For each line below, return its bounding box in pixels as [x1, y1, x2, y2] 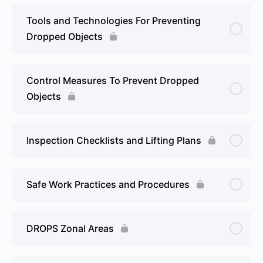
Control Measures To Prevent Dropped [26, 74, 199, 86]
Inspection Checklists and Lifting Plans [26, 134, 201, 146]
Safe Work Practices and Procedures [26, 178, 190, 190]
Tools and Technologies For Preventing [26, 14, 201, 26]
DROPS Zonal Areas [26, 222, 114, 234]
